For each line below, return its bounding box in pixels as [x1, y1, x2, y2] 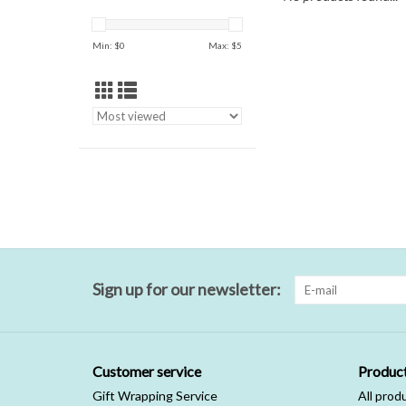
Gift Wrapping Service [92, 388, 217, 403]
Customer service [92, 362, 201, 380]
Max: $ [208, 40, 237, 51]
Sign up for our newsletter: [92, 279, 281, 299]
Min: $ [92, 40, 120, 51]
